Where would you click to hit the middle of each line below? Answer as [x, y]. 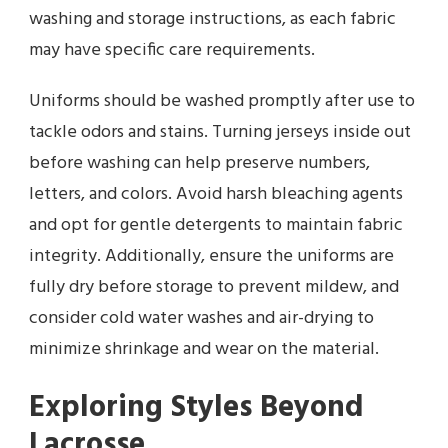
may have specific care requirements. [172, 50]
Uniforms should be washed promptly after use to [222, 101]
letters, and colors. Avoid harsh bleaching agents [216, 194]
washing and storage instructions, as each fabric [212, 19]
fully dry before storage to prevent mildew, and [214, 287]
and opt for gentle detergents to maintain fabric [216, 225]
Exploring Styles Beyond [196, 407]
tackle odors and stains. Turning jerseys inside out [220, 132]
